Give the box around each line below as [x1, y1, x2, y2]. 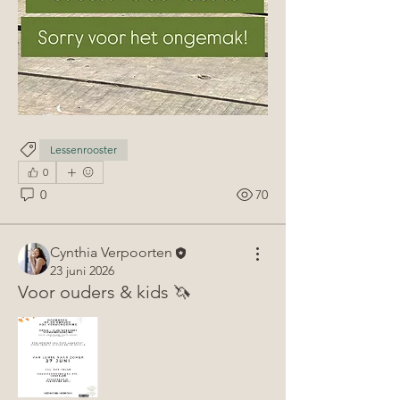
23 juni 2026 [50, 262, 114, 279]
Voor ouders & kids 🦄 [18, 281, 191, 304]
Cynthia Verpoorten [50, 244, 172, 262]
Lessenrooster [50, 143, 117, 157]
